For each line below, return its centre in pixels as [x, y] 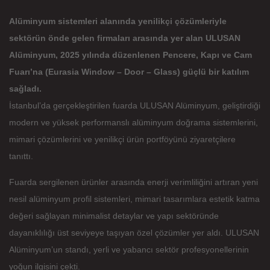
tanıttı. [21, 156]
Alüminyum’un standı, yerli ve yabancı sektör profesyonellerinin [129, 249]
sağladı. [25, 88]
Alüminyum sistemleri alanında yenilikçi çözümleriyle [118, 21]
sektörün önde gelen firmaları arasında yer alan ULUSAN [124, 38]
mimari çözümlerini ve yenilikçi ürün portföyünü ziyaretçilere [122, 139]
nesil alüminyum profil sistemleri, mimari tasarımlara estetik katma [134, 199]
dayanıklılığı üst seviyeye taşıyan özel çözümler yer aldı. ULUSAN [134, 232]
